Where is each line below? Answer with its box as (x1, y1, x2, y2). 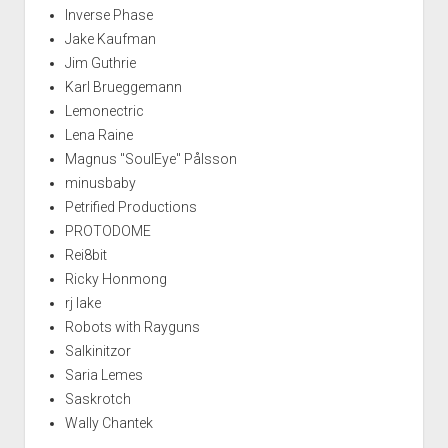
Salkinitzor (64, 343, 131, 360)
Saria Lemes (64, 367, 143, 384)
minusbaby (64, 175, 136, 192)
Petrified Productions (64, 199, 197, 216)
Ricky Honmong (64, 271, 167, 288)
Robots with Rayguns (64, 319, 200, 336)
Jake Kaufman (64, 31, 156, 48)
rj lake (64, 295, 101, 312)
